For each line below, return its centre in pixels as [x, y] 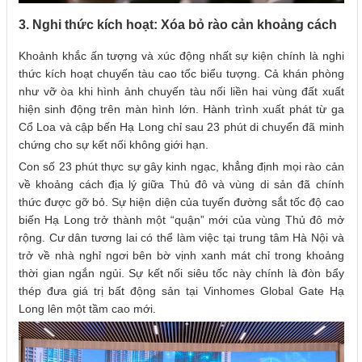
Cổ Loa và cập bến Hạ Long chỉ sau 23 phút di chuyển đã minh [181, 126]
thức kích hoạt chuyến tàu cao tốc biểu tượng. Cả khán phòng [181, 73]
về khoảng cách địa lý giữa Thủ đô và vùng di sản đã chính [181, 184]
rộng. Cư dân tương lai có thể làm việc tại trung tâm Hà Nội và [181, 237]
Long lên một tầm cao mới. [87, 308]
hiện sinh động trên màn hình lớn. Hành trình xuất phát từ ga [181, 109]
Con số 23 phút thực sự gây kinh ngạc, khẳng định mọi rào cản [181, 166]
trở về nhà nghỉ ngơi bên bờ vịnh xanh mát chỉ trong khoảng [181, 255]
